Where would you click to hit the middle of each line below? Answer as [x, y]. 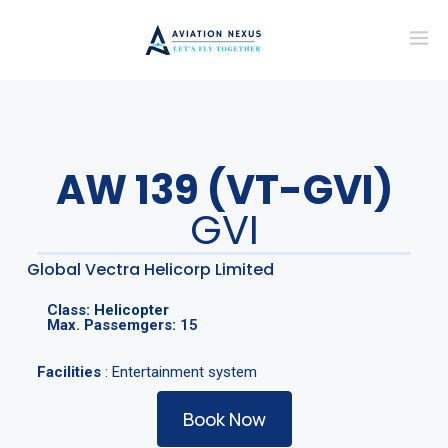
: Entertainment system [178, 371]
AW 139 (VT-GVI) [224, 189]
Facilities [68, 371]
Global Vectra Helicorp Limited [150, 269]
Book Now [224, 418]
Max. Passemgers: [113, 324]
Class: [70, 309]
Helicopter [131, 309]
